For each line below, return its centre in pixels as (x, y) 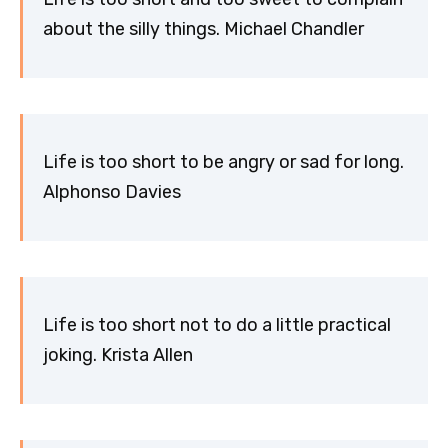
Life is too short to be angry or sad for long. (223, 162)
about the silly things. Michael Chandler (203, 29)
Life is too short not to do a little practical (217, 325)
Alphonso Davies (112, 192)
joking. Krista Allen (118, 355)
